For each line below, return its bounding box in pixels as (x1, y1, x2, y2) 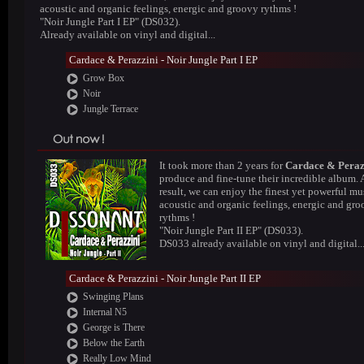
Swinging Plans (82, 291, 144, 302)
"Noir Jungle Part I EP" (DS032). (40, 15, 180, 28)
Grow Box (82, 72, 124, 84)
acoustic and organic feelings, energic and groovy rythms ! (40, 2, 297, 15)
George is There (82, 322, 145, 333)
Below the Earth (82, 337, 145, 349)
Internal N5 (82, 306, 127, 318)
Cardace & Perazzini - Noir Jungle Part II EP (68, 272, 261, 284)
